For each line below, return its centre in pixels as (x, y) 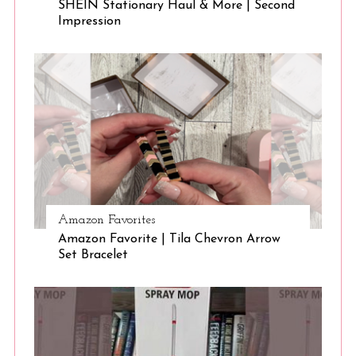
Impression (89, 22)
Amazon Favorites (106, 221)
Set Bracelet (93, 255)
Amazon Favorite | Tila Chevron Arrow (169, 240)
